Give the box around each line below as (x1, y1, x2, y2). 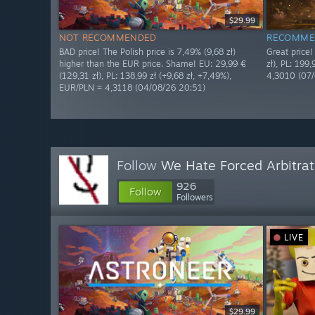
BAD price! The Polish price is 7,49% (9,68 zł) (59, 46, 236, 58)
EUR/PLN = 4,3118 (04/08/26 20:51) (59, 82, 205, 94)
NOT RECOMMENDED (59, 32, 157, 44)
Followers (176, 192, 213, 202)
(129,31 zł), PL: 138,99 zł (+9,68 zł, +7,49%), (59, 70, 231, 82)
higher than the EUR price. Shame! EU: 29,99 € (59, 58, 246, 70)
